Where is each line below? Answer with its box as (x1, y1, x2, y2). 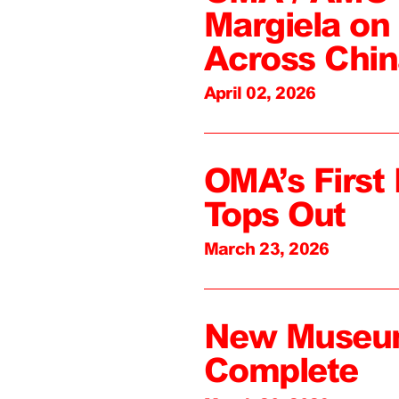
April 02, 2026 (204, 83, 316, 103)
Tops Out (204, 194, 346, 234)
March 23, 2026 (204, 239, 330, 259)
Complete (204, 350, 358, 390)
